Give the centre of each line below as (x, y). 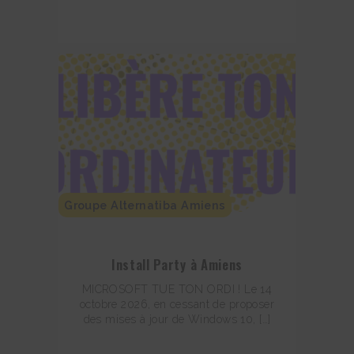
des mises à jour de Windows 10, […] (177, 320)
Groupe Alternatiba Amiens (145, 205)
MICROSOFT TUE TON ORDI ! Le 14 (177, 290)
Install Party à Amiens (177, 265)
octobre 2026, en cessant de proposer (177, 305)
